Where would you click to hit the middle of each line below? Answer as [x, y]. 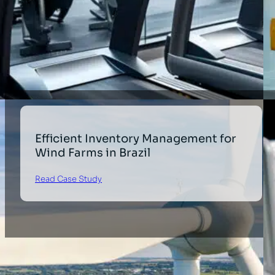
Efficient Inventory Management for [136, 139]
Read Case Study [69, 179]
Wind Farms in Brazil [93, 153]
